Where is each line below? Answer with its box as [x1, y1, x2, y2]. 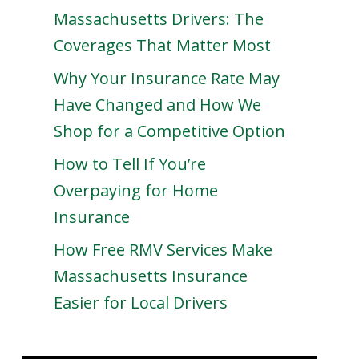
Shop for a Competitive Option [53, 120, 285, 142]
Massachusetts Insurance [53, 265, 248, 287]
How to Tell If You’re [53, 153, 206, 175]
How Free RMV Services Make [53, 239, 272, 260]
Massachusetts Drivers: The [53, 8, 264, 30]
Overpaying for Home [53, 179, 218, 201]
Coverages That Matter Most [53, 34, 271, 56]
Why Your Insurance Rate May [53, 67, 280, 89]
